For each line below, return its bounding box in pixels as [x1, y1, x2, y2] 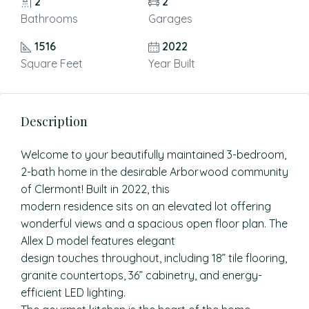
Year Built [148, 57, 195, 70]
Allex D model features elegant [21, 234, 175, 248]
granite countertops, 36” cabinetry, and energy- [21, 268, 262, 282]
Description [21, 113, 88, 130]
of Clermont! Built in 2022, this [21, 182, 170, 196]
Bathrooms [21, 12, 78, 26]
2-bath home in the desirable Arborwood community [21, 165, 288, 179]
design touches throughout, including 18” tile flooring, [21, 251, 287, 265]
